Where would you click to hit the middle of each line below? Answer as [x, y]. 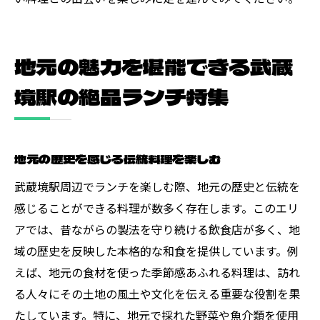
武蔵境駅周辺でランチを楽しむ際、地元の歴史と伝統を [157, 186]
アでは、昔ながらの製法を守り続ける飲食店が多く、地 [157, 229]
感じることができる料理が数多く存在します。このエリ [156, 207]
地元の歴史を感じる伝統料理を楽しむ [117, 159]
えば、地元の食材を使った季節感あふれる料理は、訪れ [157, 272]
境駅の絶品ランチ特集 [122, 96]
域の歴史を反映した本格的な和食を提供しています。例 [156, 250]
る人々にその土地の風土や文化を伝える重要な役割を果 [157, 293]
